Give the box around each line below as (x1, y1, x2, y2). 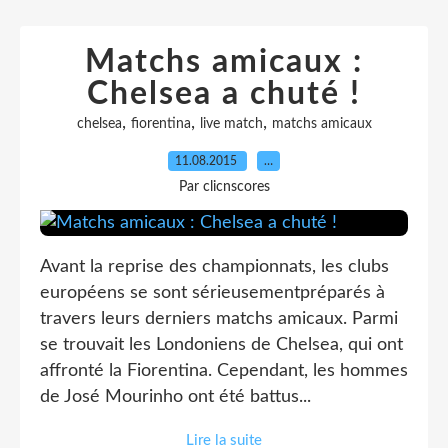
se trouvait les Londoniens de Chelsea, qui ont (40, 336, 403, 354)
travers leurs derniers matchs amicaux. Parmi (40, 310, 398, 328)
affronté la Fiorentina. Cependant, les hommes (40, 362, 408, 380)
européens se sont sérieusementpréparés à (40, 284, 385, 302)
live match (199, 117, 263, 131)
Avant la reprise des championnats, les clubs (40, 258, 389, 276)
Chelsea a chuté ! (87, 78, 361, 110)
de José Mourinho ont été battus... (40, 388, 311, 406)
